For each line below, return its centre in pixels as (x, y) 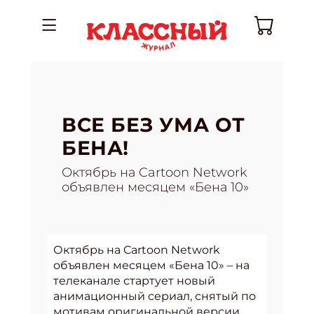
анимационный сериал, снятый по (155, 296)
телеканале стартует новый (134, 281)
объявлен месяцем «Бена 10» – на (151, 265)
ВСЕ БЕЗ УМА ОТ (153, 125)
